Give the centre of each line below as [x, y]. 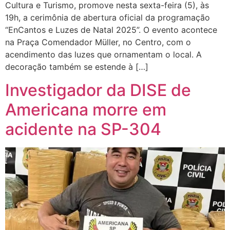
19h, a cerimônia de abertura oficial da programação [108, 18]
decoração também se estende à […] [77, 67]
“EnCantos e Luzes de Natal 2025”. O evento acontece [111, 30]
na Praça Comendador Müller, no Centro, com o [98, 42]
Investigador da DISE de [98, 90]
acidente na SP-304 [83, 129]
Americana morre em [86, 109]
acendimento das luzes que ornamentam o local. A [103, 55]
